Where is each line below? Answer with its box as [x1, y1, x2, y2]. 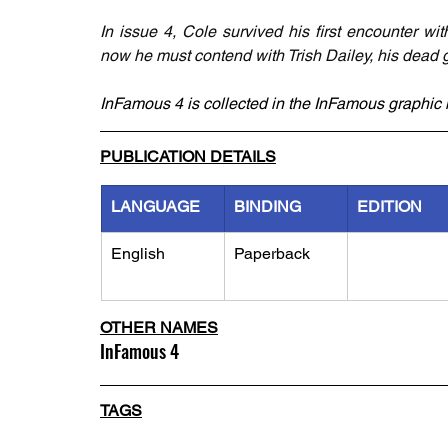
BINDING [234, 197, 301, 216]
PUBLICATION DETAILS [100, 147, 276, 166]
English [111, 244, 165, 263]
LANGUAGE [111, 197, 200, 216]
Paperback [234, 244, 310, 263]
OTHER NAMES [100, 318, 218, 337]
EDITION [357, 197, 422, 216]
